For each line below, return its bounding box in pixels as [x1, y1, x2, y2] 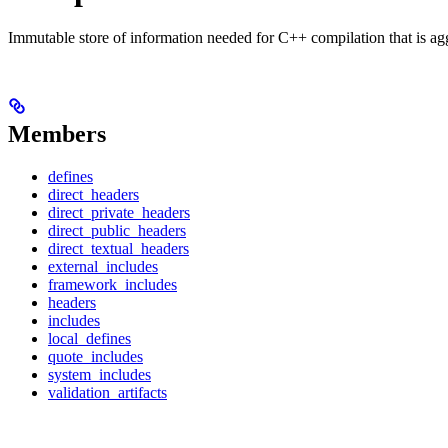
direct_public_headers [48, 222, 186, 240]
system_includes [48, 366, 151, 384]
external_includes [48, 258, 158, 276]
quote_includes [48, 348, 143, 366]
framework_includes [48, 276, 177, 294]
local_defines [48, 330, 131, 348]
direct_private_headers [48, 204, 190, 222]
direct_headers [48, 186, 139, 204]
